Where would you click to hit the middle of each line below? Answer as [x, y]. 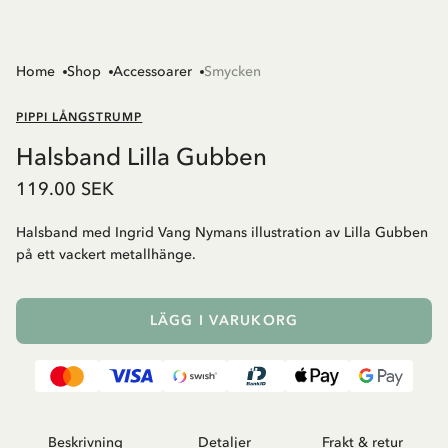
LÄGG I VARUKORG [224, 321]
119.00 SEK [65, 189]
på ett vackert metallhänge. [106, 255]
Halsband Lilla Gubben [141, 157]
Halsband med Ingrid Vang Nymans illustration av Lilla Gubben [222, 233]
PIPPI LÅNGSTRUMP [79, 117]
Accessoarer [152, 72]
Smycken [232, 72]
